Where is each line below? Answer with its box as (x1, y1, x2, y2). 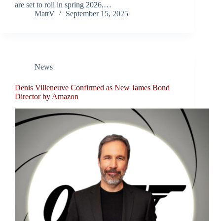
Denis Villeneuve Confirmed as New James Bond (15, 83, 170, 92)
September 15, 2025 (66, 9, 128, 18)
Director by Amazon (15, 92, 78, 101)
